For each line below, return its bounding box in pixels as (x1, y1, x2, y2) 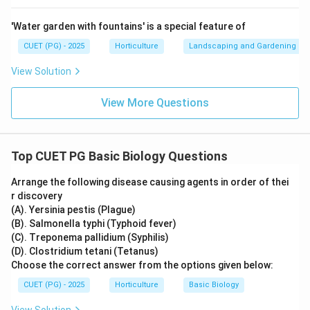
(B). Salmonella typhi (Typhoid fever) (11, 218, 176, 229)
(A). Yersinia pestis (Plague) (11, 204, 136, 215)
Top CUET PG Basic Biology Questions (11, 149, 228, 163)
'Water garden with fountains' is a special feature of (11, 21, 246, 32)
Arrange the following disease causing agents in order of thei (11, 176, 289, 188)
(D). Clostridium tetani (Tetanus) (11, 246, 158, 257)
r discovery (11, 190, 62, 201)
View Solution (11, 66, 71, 77)
